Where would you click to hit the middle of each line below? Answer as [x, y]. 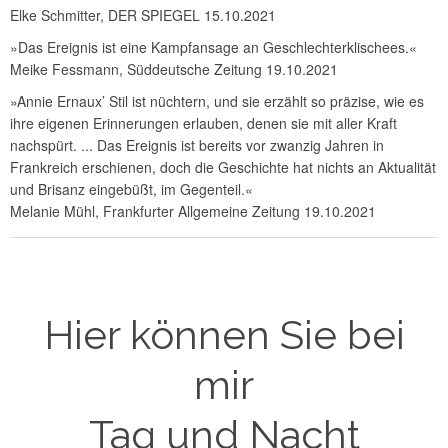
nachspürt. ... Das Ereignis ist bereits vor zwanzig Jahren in [197, 145]
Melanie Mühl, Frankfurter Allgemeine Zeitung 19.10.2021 [193, 211]
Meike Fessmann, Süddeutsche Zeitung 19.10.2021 [174, 69]
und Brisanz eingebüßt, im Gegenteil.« [131, 189]
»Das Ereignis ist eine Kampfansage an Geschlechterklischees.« [213, 47]
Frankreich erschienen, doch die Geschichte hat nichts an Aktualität [223, 167]
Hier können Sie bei [224, 335]
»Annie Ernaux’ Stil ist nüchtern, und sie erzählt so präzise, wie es [217, 101]
